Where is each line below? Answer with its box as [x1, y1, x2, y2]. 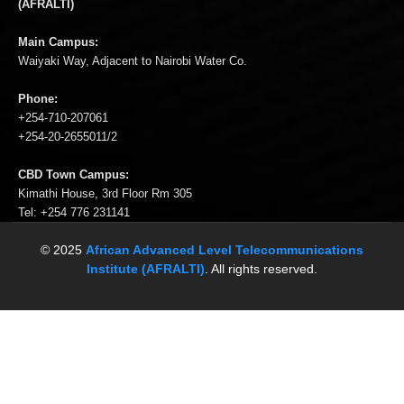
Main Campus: [18, 35, 98, 49]
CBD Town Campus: [18, 168, 129, 181]
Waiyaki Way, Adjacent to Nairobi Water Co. [18, 54, 247, 68]
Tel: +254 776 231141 [18, 206, 130, 219]
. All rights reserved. [205, 262, 317, 276]
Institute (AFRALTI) [87, 262, 205, 276]
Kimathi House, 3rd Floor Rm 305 [18, 187, 192, 200]
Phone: [18, 92, 58, 106]
